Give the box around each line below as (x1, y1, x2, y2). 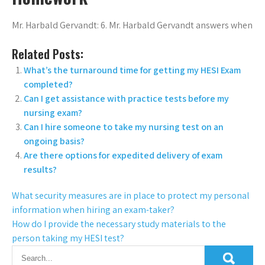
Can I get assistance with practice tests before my (24, 92, 229, 105)
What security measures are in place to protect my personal (12, 189, 250, 202)
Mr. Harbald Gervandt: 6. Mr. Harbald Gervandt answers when (12, 19, 253, 32)
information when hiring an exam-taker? (12, 203, 174, 216)
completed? (24, 78, 73, 91)
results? (24, 163, 57, 176)
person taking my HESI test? (12, 232, 124, 245)
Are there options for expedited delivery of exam (24, 149, 222, 162)
